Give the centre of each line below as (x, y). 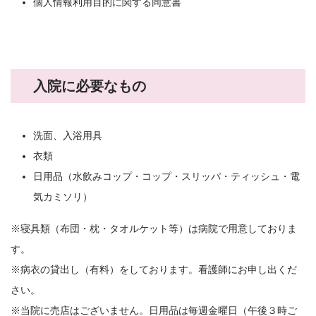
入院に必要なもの (90, 86)
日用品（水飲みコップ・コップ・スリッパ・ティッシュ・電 (166, 177)
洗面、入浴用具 (68, 136)
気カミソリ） (63, 197)
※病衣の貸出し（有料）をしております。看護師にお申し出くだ (154, 270)
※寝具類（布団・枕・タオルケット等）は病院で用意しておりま (154, 229)
